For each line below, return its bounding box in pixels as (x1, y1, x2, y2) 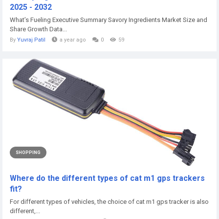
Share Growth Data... (10, 25, 67, 33)
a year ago (60, 36, 86, 43)
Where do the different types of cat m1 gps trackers (10, 173, 205, 183)
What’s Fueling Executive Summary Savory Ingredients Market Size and (10, 16, 207, 23)
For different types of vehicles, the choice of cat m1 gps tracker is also (10, 197, 209, 205)
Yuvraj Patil (17, 36, 45, 43)
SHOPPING (16, 150, 41, 155)
